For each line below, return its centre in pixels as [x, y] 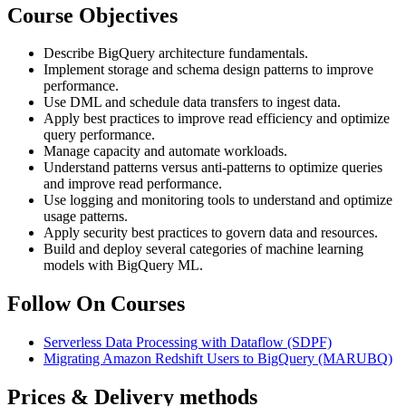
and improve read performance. [133, 184]
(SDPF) [309, 343]
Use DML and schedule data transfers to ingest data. [192, 102]
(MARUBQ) [355, 359]
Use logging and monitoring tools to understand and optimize [218, 200]
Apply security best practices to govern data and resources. [211, 233]
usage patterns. [86, 217]
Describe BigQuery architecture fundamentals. [176, 53]
